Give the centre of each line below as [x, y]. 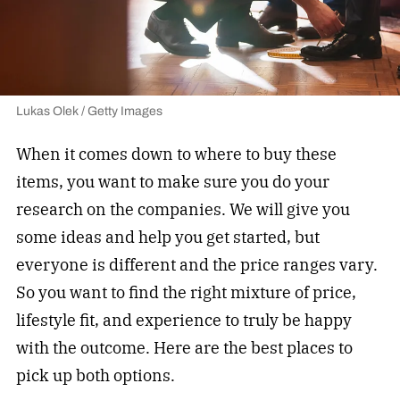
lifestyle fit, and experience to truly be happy [183, 320]
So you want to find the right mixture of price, [186, 292]
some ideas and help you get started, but [167, 237]
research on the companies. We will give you [183, 209]
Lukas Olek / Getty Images [89, 111]
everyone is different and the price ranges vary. [196, 264]
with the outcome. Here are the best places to [184, 347]
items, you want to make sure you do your [172, 181]
